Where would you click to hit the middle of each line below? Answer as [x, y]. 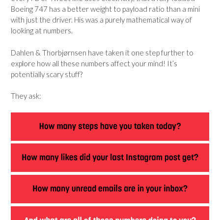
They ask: [26, 96]
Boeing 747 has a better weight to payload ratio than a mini [105, 9]
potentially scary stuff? [47, 74]
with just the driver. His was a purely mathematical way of [101, 20]
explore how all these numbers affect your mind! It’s [94, 63]
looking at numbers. [42, 30]
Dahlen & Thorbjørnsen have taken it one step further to [102, 52]
